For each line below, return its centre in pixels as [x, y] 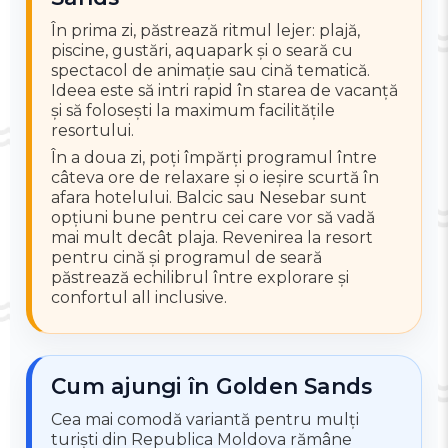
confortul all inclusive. [139, 297]
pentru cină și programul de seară [187, 257]
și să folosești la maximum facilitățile [193, 111]
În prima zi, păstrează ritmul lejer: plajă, [206, 31]
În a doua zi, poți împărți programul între [214, 157]
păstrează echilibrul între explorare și [200, 277]
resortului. [93, 131]
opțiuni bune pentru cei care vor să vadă [213, 217]
